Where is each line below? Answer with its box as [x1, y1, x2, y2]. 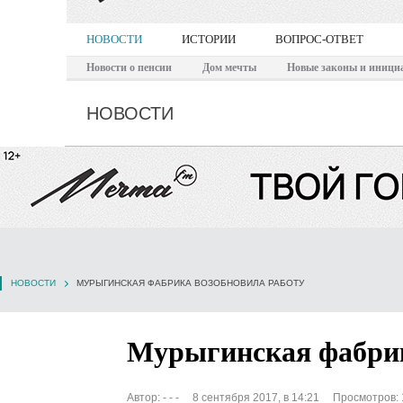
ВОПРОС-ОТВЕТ [275, 32, 363, 46]
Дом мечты [202, 61, 256, 74]
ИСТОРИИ [182, 32, 236, 46]
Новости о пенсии [86, 61, 172, 74]
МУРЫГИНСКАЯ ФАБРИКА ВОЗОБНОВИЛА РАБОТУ [76, 278, 304, 288]
